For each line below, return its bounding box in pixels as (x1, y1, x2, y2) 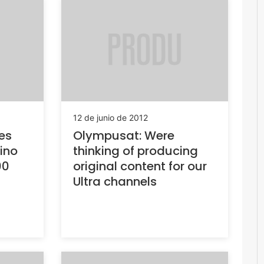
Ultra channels (72, 173, 157, 190)
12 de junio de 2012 (72, 113, 148, 123)
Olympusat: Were (72, 127, 174, 144)
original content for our (72, 158, 207, 175)
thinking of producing (72, 143, 198, 160)
